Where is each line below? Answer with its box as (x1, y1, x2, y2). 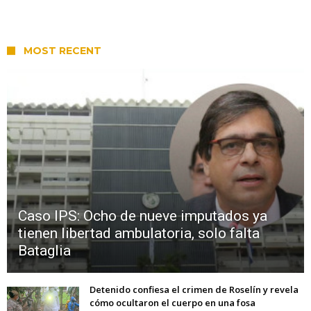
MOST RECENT (24, 44, 101, 57)
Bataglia (18, 242, 71, 260)
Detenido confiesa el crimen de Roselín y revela (90, 283, 299, 296)
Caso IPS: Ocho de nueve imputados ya (18, 208, 267, 225)
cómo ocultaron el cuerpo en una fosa (90, 296, 255, 310)
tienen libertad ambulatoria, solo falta (18, 225, 260, 242)
